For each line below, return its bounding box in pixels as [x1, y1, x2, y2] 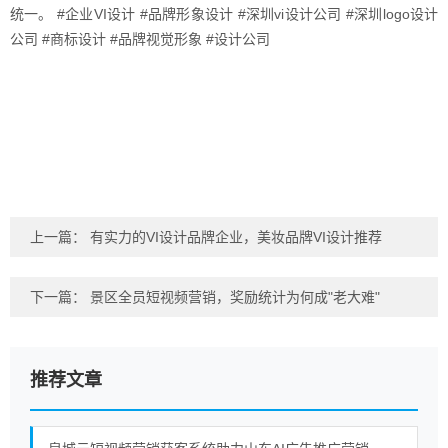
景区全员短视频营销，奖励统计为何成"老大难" [90, 289, 380, 305]
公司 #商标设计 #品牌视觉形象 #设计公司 [10, 31, 270, 47]
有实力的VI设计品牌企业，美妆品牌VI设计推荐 [90, 229, 382, 245]
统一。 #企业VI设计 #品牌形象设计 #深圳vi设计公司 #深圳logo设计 [10, 6, 438, 22]
